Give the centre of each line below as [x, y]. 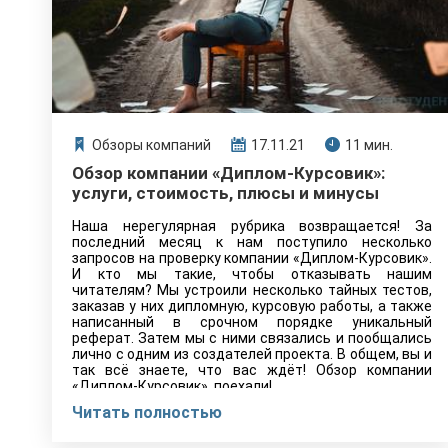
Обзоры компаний [151, 145]
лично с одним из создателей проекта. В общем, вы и [252, 354]
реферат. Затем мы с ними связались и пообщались [252, 338]
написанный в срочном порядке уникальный [252, 322]
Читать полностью [147, 412]
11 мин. [369, 145]
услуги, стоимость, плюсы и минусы [225, 193]
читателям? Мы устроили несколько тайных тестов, [252, 290]
